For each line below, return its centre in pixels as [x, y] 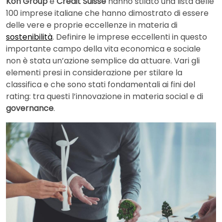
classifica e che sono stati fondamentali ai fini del [101, 85]
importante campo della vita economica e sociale [103, 49]
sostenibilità [29, 37]
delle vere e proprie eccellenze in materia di [92, 25]
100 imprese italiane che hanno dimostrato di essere [107, 13]
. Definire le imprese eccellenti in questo [130, 37]
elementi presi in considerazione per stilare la [94, 73]
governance [30, 109]
